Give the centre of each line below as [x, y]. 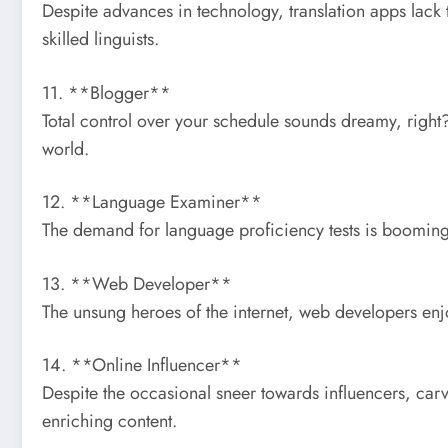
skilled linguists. [100, 38]
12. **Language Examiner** [152, 202]
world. [65, 148]
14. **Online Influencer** [142, 365]
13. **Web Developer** [137, 283]
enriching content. [109, 421]
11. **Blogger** [106, 92]
